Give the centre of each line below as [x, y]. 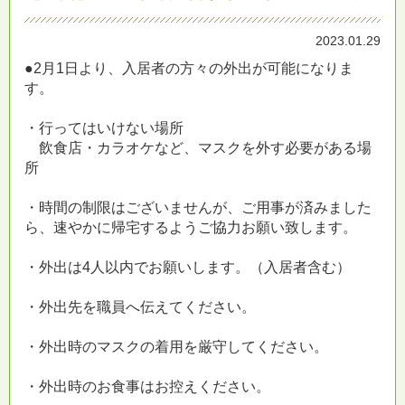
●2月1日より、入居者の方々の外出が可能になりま [189, 68]
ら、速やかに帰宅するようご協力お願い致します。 [191, 227]
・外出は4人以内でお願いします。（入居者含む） [188, 267]
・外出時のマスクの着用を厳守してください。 [176, 347]
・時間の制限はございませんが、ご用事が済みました [198, 207]
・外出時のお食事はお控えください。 [147, 386]
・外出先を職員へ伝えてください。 [140, 307]
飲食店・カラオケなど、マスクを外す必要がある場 [198, 148]
